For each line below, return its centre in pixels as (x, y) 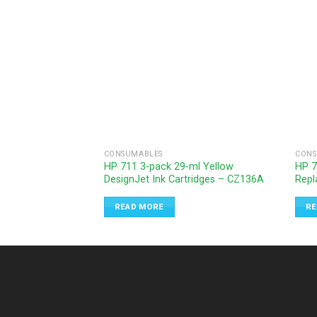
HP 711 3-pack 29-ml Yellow (168, 167)
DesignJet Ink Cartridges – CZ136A (184, 180)
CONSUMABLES (133, 154)
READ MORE (139, 207)
